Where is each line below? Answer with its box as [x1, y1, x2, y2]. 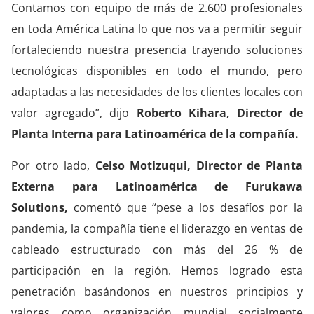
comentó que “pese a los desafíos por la [68, 199, 303, 215]
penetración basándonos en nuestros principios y [11, 283, 303, 299]
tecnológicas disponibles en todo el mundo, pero [11, 63, 303, 79]
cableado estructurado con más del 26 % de [11, 241, 303, 257]
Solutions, [11, 199, 68, 215]
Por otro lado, [11, 157, 95, 173]
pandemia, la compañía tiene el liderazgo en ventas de [11, 220, 303, 236]
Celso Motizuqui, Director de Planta [95, 157, 303, 173]
